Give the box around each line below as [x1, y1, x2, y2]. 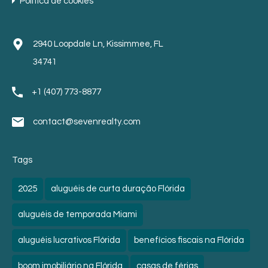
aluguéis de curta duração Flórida [51, 184, 185, 193]
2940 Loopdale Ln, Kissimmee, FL [33, 39, 163, 48]
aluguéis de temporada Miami [18, 210, 137, 219]
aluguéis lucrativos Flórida [18, 236, 120, 245]
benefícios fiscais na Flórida [134, 236, 244, 245]
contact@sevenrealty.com [33, 117, 141, 126]
